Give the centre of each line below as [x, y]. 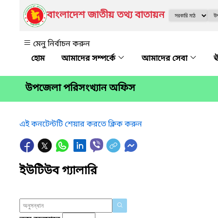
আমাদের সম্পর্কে [89, 59]
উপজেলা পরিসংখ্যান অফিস [80, 89]
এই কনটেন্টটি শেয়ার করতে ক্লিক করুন [81, 124]
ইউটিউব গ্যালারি [58, 171]
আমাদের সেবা [165, 59]
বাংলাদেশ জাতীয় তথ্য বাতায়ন [106, 16]
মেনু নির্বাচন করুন [62, 44]
